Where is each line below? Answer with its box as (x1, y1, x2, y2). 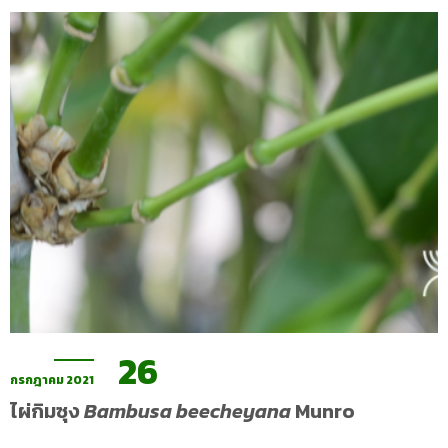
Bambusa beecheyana (84, 396, 291, 426)
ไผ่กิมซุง (10, 396, 84, 426)
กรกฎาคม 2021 (10, 371, 94, 389)
